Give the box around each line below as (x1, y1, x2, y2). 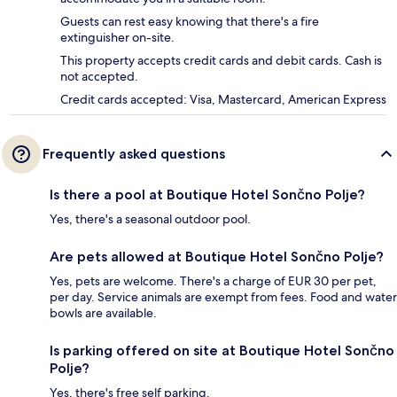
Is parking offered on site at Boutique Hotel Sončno (50, 342, 394, 360)
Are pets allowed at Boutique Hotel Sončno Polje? (50, 248, 384, 266)
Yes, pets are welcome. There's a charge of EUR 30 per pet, (50, 273, 377, 290)
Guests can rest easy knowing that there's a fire (60, 13, 319, 30)
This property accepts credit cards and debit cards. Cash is (60, 52, 382, 69)
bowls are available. (50, 305, 157, 322)
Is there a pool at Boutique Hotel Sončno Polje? (50, 186, 365, 204)
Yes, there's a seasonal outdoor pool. (50, 211, 251, 228)
